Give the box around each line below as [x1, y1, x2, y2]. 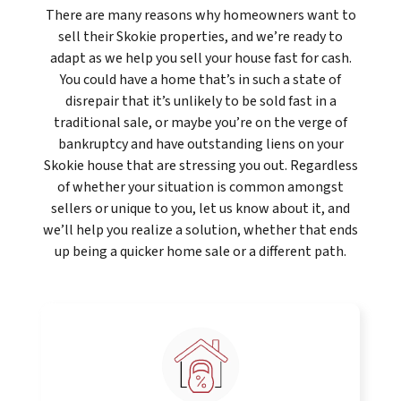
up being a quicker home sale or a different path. [55, 242, 346, 262]
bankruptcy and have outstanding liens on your [57, 134, 344, 155]
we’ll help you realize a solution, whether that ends [43, 220, 358, 241]
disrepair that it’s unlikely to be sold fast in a [64, 91, 337, 112]
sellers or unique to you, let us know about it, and [51, 199, 350, 219]
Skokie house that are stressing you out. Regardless [43, 156, 358, 176]
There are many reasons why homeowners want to [45, 5, 356, 26]
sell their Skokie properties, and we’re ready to [58, 27, 343, 47]
